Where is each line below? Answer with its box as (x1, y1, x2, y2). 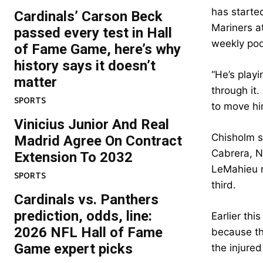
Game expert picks (14, 241, 133, 257)
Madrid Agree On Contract (14, 133, 182, 149)
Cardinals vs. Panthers (14, 191, 159, 208)
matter (14, 74, 57, 90)
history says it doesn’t (14, 58, 156, 74)
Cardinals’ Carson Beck (14, 8, 163, 25)
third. (211, 178, 236, 191)
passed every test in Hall (14, 25, 172, 41)
